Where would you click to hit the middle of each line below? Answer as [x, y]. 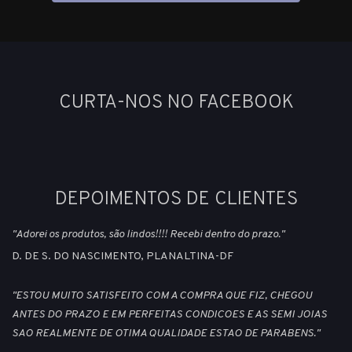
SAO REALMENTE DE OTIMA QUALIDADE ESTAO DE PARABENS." [166, 334]
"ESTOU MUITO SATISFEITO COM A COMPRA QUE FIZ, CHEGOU [162, 296]
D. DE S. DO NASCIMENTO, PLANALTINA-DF [123, 257]
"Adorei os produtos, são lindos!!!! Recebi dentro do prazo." [148, 234]
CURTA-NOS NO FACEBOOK [176, 103]
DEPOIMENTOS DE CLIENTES [176, 199]
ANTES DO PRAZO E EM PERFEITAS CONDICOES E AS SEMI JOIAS [169, 315]
